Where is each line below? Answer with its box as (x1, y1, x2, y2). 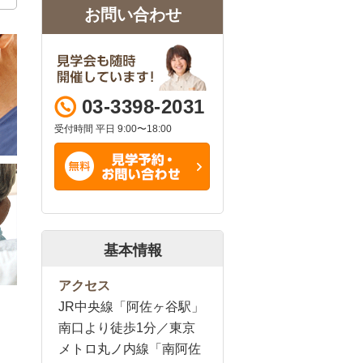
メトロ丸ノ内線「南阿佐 (58, 342, 201, 356)
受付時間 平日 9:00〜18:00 (54, 123, 172, 135)
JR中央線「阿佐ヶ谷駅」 (58, 300, 204, 314)
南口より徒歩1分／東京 (58, 321, 195, 335)
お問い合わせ (83, 6, 181, 23)
